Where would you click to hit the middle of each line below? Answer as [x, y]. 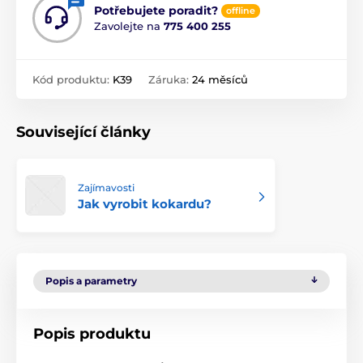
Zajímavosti [106, 188]
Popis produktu [92, 334]
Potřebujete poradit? [156, 11]
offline [241, 11]
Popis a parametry [91, 281]
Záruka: [170, 80]
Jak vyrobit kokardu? [145, 204]
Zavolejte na [129, 26]
